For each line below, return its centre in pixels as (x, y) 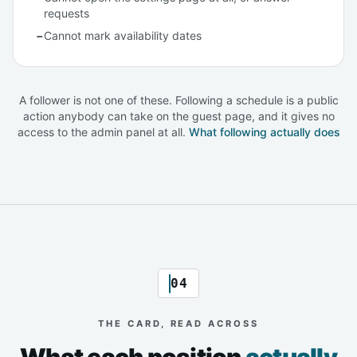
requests (67, 14)
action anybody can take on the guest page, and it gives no (178, 116)
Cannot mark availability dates (123, 36)
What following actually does (264, 132)
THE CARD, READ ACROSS (178, 324)
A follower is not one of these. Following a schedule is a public (178, 100)
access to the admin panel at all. (103, 132)
